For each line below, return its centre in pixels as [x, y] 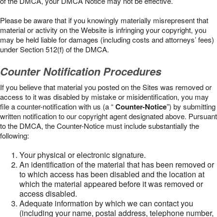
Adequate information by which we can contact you [106, 203]
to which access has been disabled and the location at [112, 174]
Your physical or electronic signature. [83, 155]
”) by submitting [191, 106]
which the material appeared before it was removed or [111, 184]
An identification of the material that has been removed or [117, 164]
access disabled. [48, 194]
